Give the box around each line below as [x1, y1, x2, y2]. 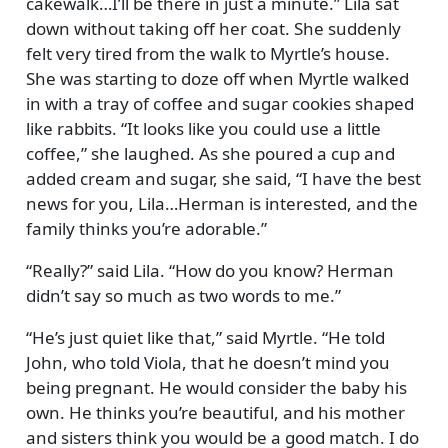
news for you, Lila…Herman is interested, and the [25, 191, 418, 215]
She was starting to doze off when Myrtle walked [25, 66, 409, 90]
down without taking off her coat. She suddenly [25, 16, 401, 40]
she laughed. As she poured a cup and [86, 141, 395, 165]
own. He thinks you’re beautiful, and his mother [25, 400, 405, 424]
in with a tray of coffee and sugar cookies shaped [25, 91, 414, 115]
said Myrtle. [221, 325, 322, 349]
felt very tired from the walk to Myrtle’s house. [25, 41, 390, 65]
